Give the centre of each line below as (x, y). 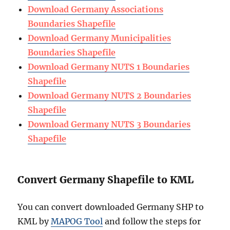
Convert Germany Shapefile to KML (106, 180)
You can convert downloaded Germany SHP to (111, 207)
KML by (34, 222)
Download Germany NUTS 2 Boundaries (110, 96)
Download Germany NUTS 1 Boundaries (109, 67)
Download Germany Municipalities (100, 38)
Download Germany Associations (96, 9)
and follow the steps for (152, 222)
